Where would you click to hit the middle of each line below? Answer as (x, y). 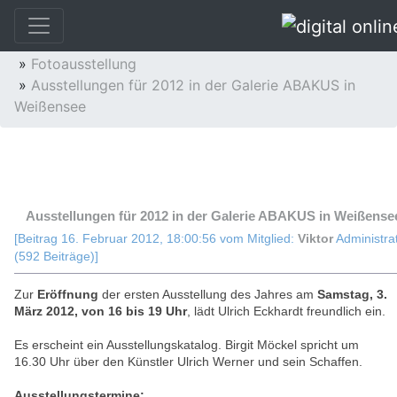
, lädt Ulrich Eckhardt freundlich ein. (286, 311)
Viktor (315, 239)
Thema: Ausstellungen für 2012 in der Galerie (185, 173)
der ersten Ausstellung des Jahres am (208, 294)
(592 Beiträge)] (56, 257)
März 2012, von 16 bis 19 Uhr (101, 311)
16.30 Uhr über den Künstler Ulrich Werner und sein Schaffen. (188, 362)
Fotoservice (70, 43)
